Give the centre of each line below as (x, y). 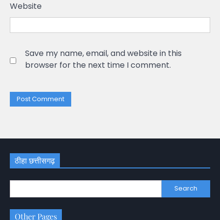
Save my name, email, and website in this (103, 54)
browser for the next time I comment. (98, 65)
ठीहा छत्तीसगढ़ (35, 160)
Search (186, 189)
